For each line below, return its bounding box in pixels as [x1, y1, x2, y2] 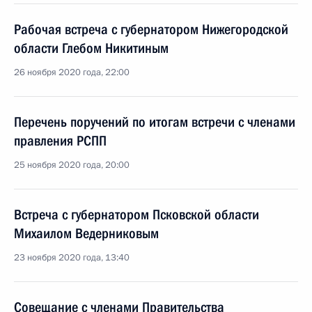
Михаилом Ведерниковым [14, 225, 159, 242]
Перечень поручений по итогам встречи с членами [14, 114, 295, 130]
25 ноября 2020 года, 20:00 [14, 159, 130, 171]
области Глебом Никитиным [14, 40, 169, 56]
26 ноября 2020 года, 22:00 [14, 66, 130, 79]
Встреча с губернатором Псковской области [14, 206, 259, 223]
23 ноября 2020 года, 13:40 [14, 251, 130, 264]
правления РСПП [14, 132, 107, 149]
